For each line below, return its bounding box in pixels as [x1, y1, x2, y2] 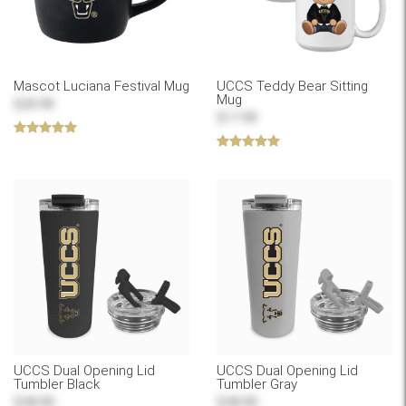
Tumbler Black [14, 376, 100, 393]
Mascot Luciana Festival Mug [14, 78, 189, 95]
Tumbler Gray [217, 376, 297, 393]
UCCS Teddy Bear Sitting [217, 78, 368, 95]
